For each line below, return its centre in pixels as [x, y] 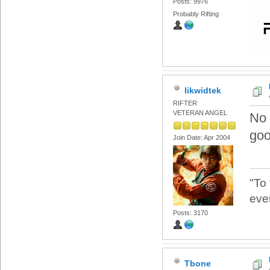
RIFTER [185, 103]
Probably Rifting [196, 14]
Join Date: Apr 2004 [201, 137]
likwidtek [202, 90]
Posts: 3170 [190, 213]
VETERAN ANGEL [200, 113]
